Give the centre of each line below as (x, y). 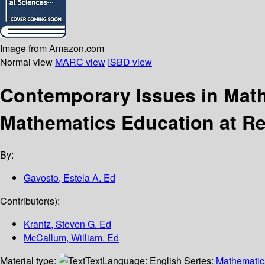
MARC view (80, 62)
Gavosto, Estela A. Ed (70, 178)
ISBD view (130, 62)
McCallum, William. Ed (71, 238)
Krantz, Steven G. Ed (67, 224)
